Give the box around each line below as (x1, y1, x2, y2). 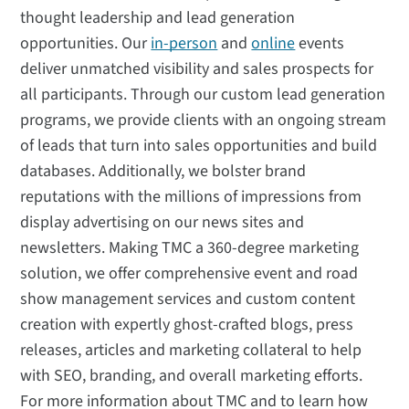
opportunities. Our (20, 32, 152, 56)
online (251, 32, 296, 56)
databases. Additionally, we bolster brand (20, 160, 307, 184)
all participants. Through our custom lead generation (20, 83, 386, 107)
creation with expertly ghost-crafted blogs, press (20, 313, 354, 337)
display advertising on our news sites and (20, 211, 305, 235)
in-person (151, 32, 218, 56)
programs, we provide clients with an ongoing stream (20, 109, 387, 132)
